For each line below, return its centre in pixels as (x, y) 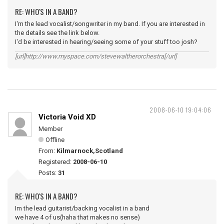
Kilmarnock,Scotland (90, 151)
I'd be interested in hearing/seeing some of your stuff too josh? (106, 42)
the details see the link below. (57, 33)
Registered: (56, 162)
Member (50, 129)
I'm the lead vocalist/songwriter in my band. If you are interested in (110, 24)
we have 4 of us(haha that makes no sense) (77, 217)
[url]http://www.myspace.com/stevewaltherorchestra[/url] (96, 56)
